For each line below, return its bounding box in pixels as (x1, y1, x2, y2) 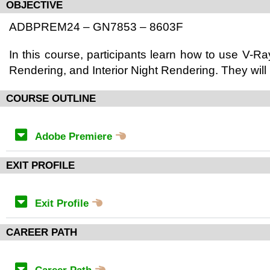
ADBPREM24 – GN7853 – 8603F (9, 20, 183, 33)
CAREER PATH (6, 227, 77, 238)
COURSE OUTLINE (6, 93, 96, 104)
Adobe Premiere (35, 131, 115, 142)
